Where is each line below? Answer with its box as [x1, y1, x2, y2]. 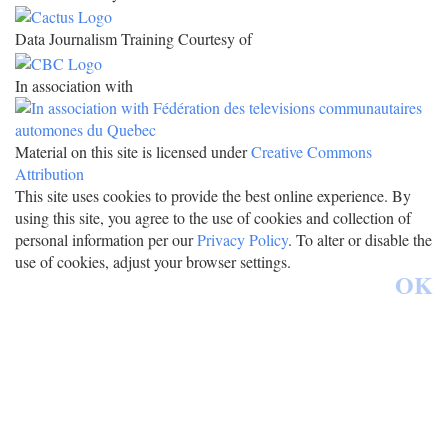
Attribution [15, 162, 84, 184]
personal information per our [15, 228, 197, 250]
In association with [15, 74, 133, 96]
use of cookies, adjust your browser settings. [15, 250, 291, 272]
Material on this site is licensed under [15, 140, 251, 162]
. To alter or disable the [288, 228, 432, 250]
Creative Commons [251, 140, 372, 162]
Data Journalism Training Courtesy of [15, 28, 252, 50]
